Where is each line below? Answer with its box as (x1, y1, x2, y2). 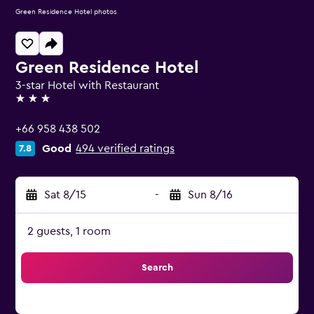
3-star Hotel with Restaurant (15, 80, 159, 91)
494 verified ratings (76, 143, 175, 154)
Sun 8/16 (188, 189, 233, 200)
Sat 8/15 (44, 189, 86, 200)
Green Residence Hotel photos (15, 8, 117, 15)
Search (141, 263, 173, 273)
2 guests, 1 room (27, 226, 111, 237)
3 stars (15, 99, 48, 110)
